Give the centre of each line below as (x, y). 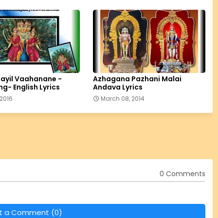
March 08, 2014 (122, 99)
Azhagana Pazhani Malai (137, 79)
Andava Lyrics (118, 87)
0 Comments (182, 173)
